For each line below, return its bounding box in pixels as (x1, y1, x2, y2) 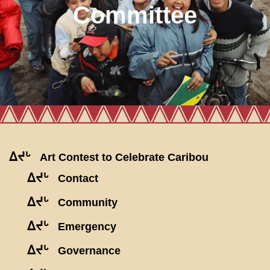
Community (58, 196, 118, 209)
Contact (58, 172, 98, 185)
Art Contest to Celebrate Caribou (40, 151, 209, 164)
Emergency (58, 221, 116, 233)
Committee (73, 2, 197, 29)
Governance (58, 245, 121, 257)
